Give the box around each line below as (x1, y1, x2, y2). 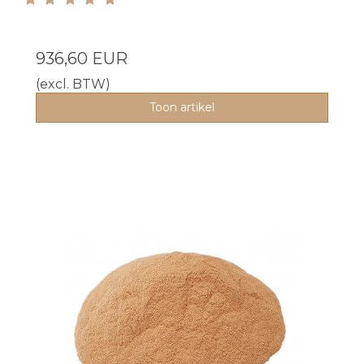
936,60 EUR (36, 48, 128, 68)
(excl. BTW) (36, 76, 110, 92)
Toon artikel (149, 99, 214, 115)
